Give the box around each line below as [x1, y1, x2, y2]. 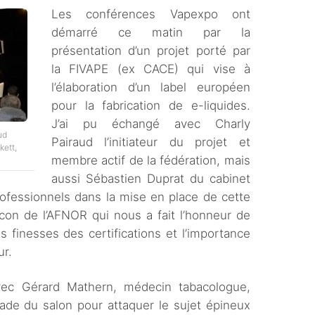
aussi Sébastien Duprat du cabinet [51, 172, 250, 186]
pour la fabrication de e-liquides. [51, 98, 250, 112]
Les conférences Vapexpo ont [51, 7, 250, 21]
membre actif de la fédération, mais [51, 153, 250, 167]
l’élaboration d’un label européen [51, 80, 250, 94]
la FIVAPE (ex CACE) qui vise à [51, 62, 250, 76]
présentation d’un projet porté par [51, 44, 250, 58]
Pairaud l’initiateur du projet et [51, 135, 250, 149]
